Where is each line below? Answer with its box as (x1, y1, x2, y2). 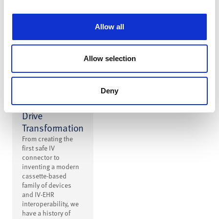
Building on (22, 84, 68, 98)
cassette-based (22, 171, 66, 181)
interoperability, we (22, 199, 79, 209)
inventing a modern (22, 162, 79, 172)
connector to (22, 153, 60, 162)
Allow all (95, 22, 124, 31)
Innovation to (22, 96, 76, 110)
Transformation (22, 121, 84, 135)
